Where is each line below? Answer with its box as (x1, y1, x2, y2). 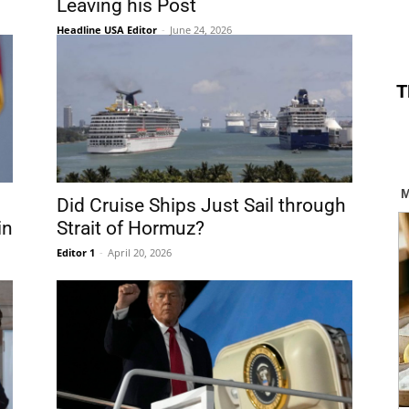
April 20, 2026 (108, 246, 172, 259)
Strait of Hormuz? (57, 217, 204, 239)
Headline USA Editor (57, 23, 157, 37)
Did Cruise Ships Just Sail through (57, 194, 346, 216)
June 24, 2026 (170, 23, 232, 37)
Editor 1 (57, 246, 95, 259)
